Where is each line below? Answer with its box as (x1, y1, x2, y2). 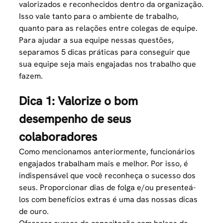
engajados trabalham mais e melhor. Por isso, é (19, 158, 189, 169)
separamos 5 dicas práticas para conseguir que (19, 47, 191, 58)
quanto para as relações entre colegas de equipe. (19, 23, 198, 34)
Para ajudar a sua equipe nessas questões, (19, 35, 174, 46)
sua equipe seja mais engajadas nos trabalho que (19, 59, 197, 70)
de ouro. (19, 206, 49, 217)
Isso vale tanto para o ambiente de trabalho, (19, 11, 179, 22)
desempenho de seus (19, 111, 131, 127)
